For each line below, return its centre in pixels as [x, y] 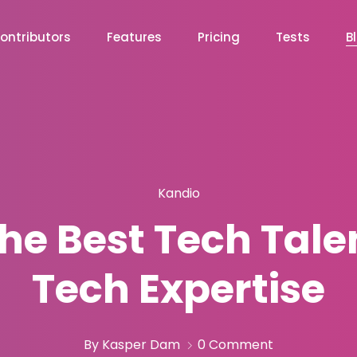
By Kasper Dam [132, 344]
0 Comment [235, 344]
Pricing [219, 37]
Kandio [178, 193]
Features [134, 37]
